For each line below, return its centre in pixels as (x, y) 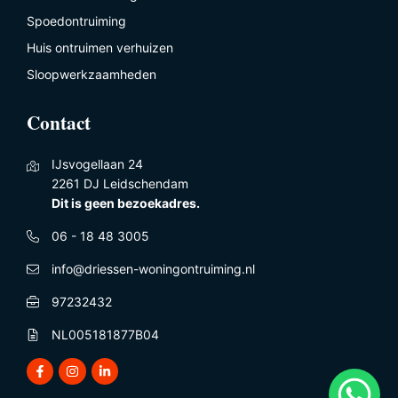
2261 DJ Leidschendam (120, 183)
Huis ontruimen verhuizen (100, 48)
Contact (59, 122)
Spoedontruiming (76, 21)
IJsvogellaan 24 (97, 163)
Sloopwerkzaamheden (92, 75)
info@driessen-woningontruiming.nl (153, 268)
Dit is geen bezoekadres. (126, 203)
